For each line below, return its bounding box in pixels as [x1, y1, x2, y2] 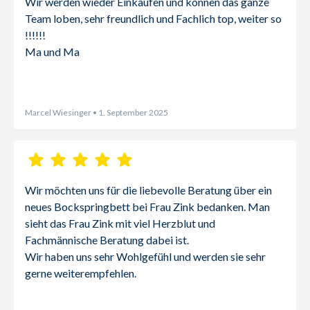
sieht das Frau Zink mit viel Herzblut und [25, 217, 215, 230]
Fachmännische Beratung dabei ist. [25, 233, 189, 246]
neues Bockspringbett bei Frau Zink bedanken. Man [25, 200, 270, 213]
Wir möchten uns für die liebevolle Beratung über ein [25, 183, 272, 197]
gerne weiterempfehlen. [25, 266, 136, 280]
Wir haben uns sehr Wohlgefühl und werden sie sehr [25, 250, 266, 263]
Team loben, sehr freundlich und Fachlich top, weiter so [25, 12, 282, 25]
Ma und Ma [25, 45, 80, 58]
